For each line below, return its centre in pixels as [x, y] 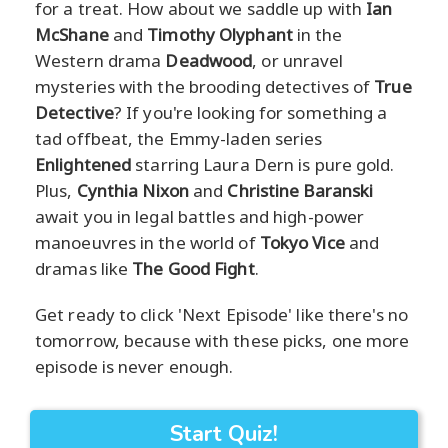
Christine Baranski [300, 190]
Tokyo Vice [302, 242]
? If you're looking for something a [250, 112]
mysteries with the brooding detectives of [205, 86]
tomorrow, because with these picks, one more [222, 340]
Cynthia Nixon [132, 190]
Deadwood [209, 60]
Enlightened [83, 164]
